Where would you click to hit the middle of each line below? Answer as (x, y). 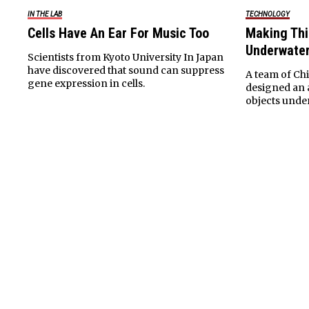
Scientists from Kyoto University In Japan (126, 57)
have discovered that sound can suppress (126, 70)
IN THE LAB (45, 14)
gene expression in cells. (86, 83)
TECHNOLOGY (268, 14)
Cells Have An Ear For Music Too (118, 33)
